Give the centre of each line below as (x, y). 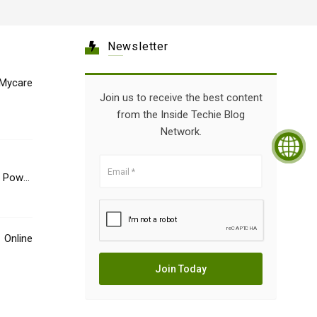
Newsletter (138, 46)
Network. (181, 132)
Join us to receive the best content (181, 98)
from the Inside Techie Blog (181, 115)
